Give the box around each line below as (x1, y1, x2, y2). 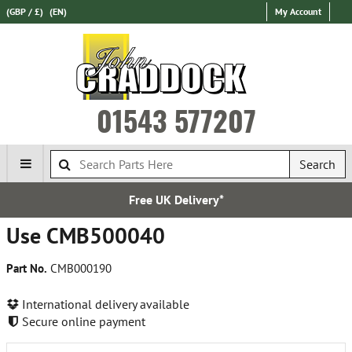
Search (299, 156, 335, 172)
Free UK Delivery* (128, 192, 224, 207)
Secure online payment (19, 313, 145, 329)
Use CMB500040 (6, 221, 165, 250)
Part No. (6, 261, 47, 276)
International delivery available (19, 295, 189, 312)
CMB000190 (47, 261, 112, 276)
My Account (275, 5, 321, 17)
